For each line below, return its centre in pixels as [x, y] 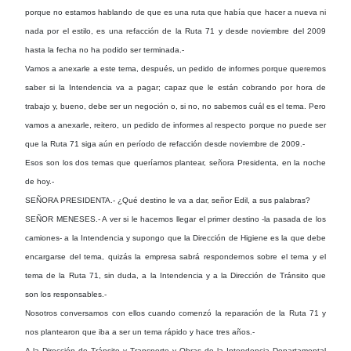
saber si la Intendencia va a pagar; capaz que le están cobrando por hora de [175, 87]
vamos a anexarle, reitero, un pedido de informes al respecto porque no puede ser [175, 125]
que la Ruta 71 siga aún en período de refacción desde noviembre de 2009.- [165, 143]
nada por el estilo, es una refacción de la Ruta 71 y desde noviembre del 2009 [175, 31]
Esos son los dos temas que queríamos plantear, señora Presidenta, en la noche [175, 162]
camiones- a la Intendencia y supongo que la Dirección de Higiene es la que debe [175, 237]
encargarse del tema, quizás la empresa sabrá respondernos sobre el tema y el [175, 256]
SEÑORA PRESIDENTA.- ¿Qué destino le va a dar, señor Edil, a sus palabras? [168, 200]
